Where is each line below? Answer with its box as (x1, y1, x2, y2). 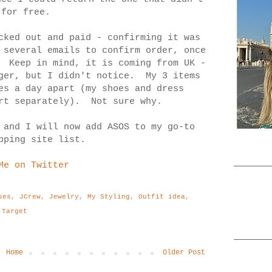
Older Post (163, 248, 205, 257)
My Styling (87, 192, 130, 200)
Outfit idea (138, 192, 185, 200)
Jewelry (49, 192, 79, 200)
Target (2, 207, 27, 215)
